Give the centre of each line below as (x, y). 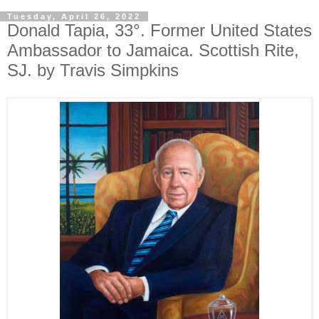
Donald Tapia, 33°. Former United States (159, 30)
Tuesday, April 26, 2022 (74, 16)
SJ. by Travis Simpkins (93, 70)
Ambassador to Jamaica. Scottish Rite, (153, 50)
